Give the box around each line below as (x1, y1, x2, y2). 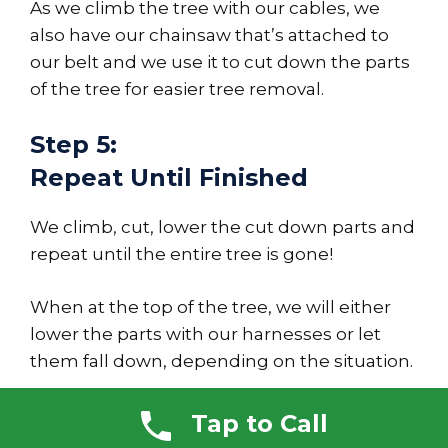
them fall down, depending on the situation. (30, 350, 413, 371)
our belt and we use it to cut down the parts (30, 51, 410, 72)
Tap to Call (190, 409, 328, 438)
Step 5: (30, 130, 117, 160)
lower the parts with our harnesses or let (30, 323, 381, 344)
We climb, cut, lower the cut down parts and (30, 217, 415, 238)
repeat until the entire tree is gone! (30, 244, 333, 265)
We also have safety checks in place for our (30, 403, 399, 424)
